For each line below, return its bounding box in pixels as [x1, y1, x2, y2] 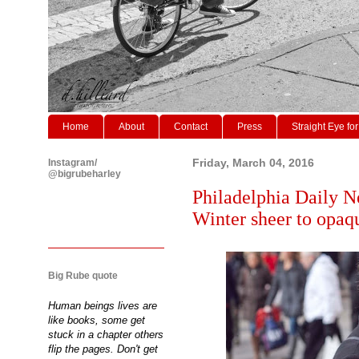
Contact [174, 120, 208, 132]
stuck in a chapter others [48, 328, 163, 341]
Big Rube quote [48, 269, 118, 281]
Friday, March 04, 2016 [192, 156, 314, 169]
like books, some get [48, 313, 145, 326]
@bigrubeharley [48, 167, 121, 179]
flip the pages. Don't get [48, 342, 158, 355]
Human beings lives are [48, 299, 157, 312]
